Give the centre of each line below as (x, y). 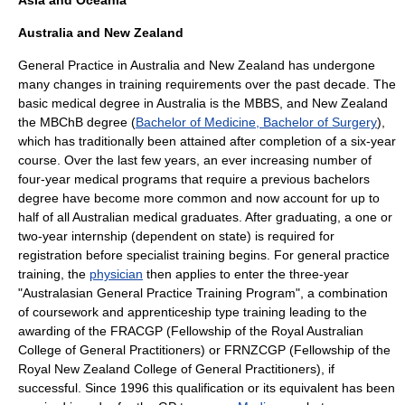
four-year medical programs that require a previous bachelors (194, 179)
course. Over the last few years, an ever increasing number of (195, 160)
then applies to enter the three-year (246, 274)
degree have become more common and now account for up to (199, 198)
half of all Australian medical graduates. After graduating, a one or (205, 217)
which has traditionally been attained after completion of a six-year (207, 141)
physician (116, 274)
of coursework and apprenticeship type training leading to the (193, 312)
